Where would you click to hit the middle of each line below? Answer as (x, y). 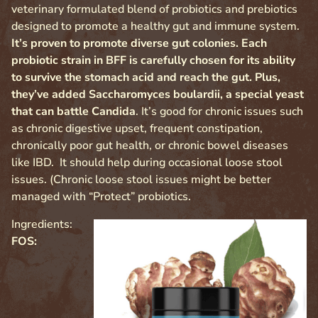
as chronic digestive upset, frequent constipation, (137, 129)
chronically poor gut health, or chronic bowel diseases (150, 146)
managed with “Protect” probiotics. (101, 197)
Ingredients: (42, 224)
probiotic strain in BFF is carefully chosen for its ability (153, 61)
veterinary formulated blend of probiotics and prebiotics (154, 10)
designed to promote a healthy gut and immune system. (155, 27)
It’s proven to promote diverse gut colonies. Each (139, 44)
